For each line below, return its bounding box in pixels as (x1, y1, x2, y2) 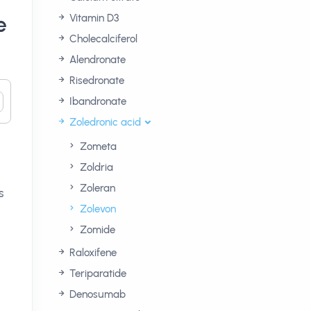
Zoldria (77, 161, 113, 174)
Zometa (77, 140, 117, 153)
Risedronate (67, 74, 124, 87)
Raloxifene (67, 246, 117, 259)
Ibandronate (67, 95, 126, 108)
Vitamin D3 (67, 12, 119, 24)
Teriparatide (67, 267, 126, 280)
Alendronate (67, 53, 126, 66)
